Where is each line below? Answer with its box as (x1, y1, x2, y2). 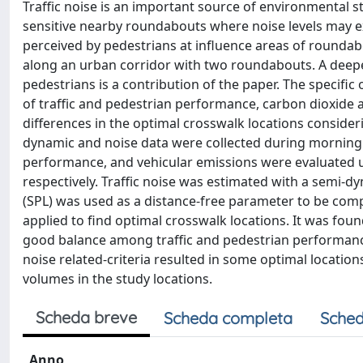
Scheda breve (36, 307, 137, 327)
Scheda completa (164, 308, 293, 328)
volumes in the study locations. (23, 270, 212, 288)
